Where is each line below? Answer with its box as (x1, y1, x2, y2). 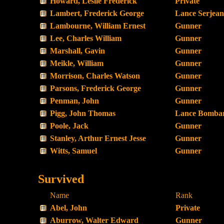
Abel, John (50, 203, 87, 212)
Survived (38, 172, 84, 185)
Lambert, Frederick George (50, 9, 144, 17)
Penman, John (50, 96, 99, 105)
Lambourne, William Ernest (50, 21, 145, 30)
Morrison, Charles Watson (50, 71, 140, 80)
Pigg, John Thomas (50, 109, 115, 117)
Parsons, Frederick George (50, 84, 141, 92)
